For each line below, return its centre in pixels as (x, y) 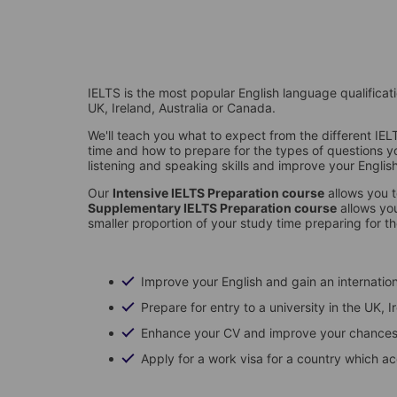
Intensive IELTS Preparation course (218, 192)
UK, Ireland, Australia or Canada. (182, 107)
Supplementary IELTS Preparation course (212, 207)
